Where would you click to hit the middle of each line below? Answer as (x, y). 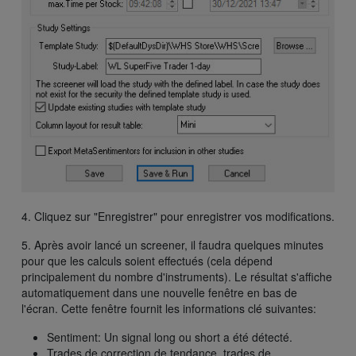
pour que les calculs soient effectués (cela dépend (147, 261)
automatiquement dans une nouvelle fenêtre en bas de (159, 293)
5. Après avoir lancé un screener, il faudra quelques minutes (172, 245)
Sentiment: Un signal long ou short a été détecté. (170, 337)
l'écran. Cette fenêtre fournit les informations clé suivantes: (169, 309)
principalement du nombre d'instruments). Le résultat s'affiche (177, 277)
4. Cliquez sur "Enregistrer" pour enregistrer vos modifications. (178, 217)
